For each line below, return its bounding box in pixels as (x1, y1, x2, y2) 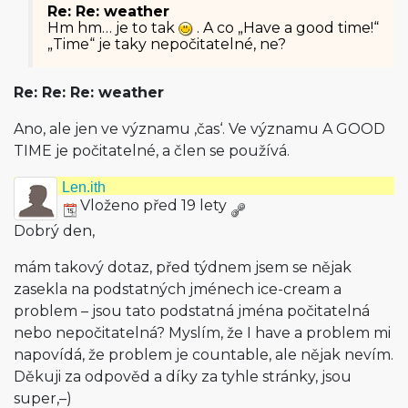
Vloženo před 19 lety (76, 197, 230, 214)
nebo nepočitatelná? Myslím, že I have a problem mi (14, 324, 391, 342)
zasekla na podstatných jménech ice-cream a (14, 280, 342, 298)
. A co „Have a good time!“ (193, 19, 379, 36)
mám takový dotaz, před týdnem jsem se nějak (14, 259, 352, 276)
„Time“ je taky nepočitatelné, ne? (47, 36, 286, 53)
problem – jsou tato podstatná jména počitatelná (14, 302, 370, 320)
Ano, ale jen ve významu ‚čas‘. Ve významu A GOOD (14, 120, 385, 138)
